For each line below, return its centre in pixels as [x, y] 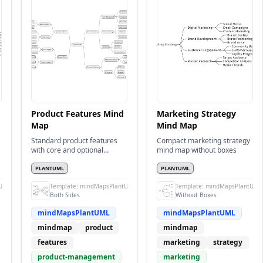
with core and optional [67, 150]
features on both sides [68, 159]
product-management [76, 257]
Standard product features [74, 141]
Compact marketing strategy [203, 141]
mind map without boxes [197, 150]
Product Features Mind [77, 114]
